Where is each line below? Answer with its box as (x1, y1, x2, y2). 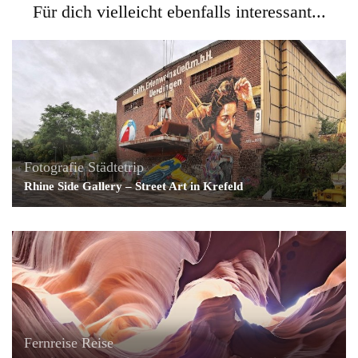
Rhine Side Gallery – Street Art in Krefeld (24, 179, 243, 193)
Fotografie (24, 158, 84, 175)
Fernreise (24, 334, 78, 351)
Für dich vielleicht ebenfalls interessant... (32, 2, 326, 22)
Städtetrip (88, 158, 144, 175)
